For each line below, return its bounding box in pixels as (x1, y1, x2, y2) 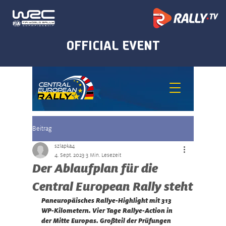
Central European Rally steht (32, 179, 193, 194)
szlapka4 (54, 142, 75, 149)
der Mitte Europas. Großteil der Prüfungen (41, 216, 173, 225)
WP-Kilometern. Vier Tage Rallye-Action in (41, 206, 174, 215)
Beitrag (32, 124, 52, 133)
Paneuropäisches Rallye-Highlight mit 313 (41, 196, 173, 205)
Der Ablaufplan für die (32, 160, 158, 176)
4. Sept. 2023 (54, 151, 84, 158)
